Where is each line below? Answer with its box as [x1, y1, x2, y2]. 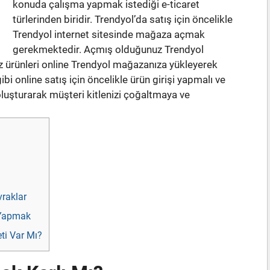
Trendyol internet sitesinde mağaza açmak [13, 28, 205, 41]
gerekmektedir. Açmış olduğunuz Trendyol [13, 43, 204, 56]
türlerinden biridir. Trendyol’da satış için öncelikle [13, 13, 233, 26]
